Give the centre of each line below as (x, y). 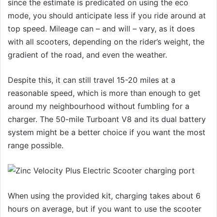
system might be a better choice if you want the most (107, 132)
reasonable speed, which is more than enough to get (104, 93)
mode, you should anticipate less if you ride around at (107, 16)
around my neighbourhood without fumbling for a (99, 106)
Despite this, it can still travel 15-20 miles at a (92, 80)
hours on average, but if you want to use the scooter (105, 209)
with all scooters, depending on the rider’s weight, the (106, 42)
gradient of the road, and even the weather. (87, 55)
